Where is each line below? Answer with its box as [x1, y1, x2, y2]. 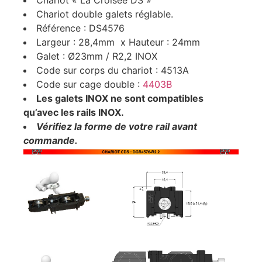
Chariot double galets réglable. [36, 8, 173, 20]
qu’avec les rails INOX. [23, 106, 124, 118]
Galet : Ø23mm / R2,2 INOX [36, 50, 157, 62]
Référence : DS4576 [36, 22, 125, 34]
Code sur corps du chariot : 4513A [36, 64, 189, 76]
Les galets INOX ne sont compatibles [36, 92, 204, 104]
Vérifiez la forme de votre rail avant [36, 120, 197, 132]
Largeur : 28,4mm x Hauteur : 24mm [36, 36, 200, 48]
